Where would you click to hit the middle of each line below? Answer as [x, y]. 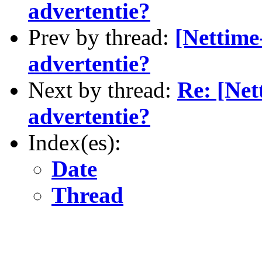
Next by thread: [103, 90]
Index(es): [75, 142]
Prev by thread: [101, 37]
